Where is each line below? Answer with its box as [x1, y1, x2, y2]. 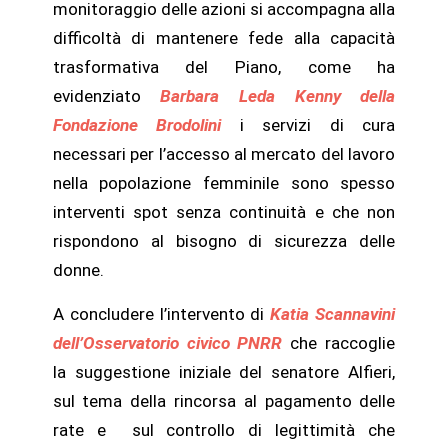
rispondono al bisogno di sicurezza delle [52, 231, 396, 252]
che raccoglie [290, 332, 396, 353]
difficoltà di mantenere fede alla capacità [52, 28, 396, 49]
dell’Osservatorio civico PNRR [52, 332, 283, 353]
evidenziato [52, 86, 161, 107]
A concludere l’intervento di [52, 303, 265, 324]
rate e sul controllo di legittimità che [52, 419, 396, 440]
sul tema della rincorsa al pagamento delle [52, 390, 396, 411]
